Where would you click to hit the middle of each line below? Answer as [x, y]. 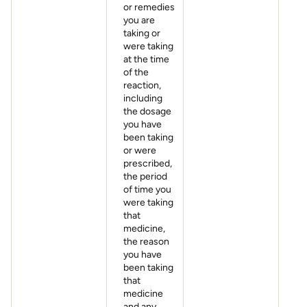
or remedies [149, 7]
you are [139, 20]
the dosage [147, 111]
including [143, 98]
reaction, [142, 85]
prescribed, [148, 163]
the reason [146, 242]
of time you [147, 189]
